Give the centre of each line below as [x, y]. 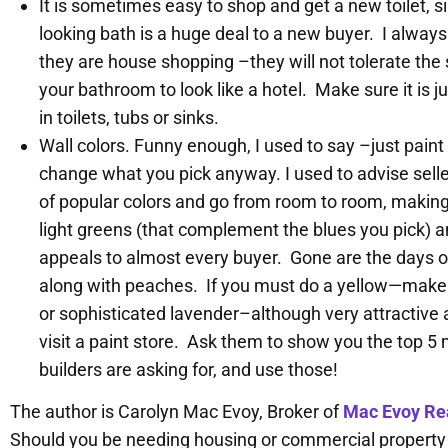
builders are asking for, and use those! [188, 369]
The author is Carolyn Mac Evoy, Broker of [176, 412]
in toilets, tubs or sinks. [128, 117]
